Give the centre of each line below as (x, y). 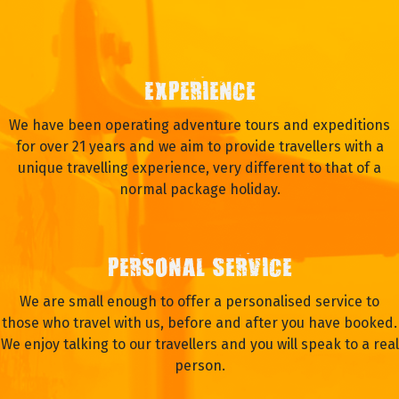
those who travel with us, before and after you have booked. (199, 322)
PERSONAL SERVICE (199, 270)
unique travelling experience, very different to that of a (199, 167)
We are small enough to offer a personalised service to (199, 301)
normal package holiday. (199, 189)
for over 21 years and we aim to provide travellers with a (199, 146)
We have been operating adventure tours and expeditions (199, 125)
